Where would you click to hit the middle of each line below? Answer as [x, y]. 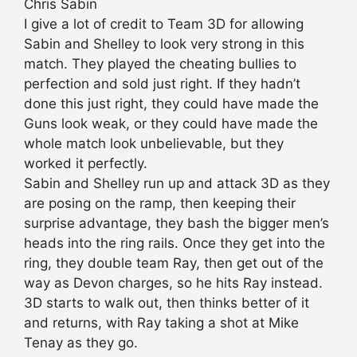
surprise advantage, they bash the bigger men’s [177, 224]
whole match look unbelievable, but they [154, 144]
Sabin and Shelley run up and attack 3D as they [177, 184]
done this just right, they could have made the [171, 104]
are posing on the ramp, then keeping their [160, 204]
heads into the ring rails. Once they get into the [175, 243]
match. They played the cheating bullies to [160, 64]
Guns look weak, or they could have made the [171, 124]
